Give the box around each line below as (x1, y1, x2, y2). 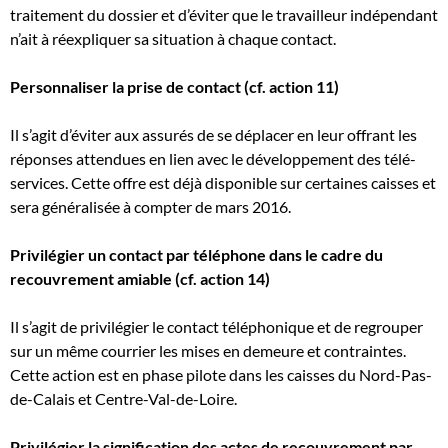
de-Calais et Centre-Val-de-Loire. (10, 389, 237, 408)
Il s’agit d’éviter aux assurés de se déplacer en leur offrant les (10, 125, 417, 144)
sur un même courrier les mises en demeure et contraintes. (10, 341, 406, 360)
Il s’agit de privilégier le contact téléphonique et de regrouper (10, 317, 423, 336)
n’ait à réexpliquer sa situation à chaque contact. (10, 29, 336, 48)
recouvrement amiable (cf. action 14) (10, 269, 270, 288)
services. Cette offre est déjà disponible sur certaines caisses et (10, 173, 436, 192)
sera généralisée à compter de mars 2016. (10, 197, 291, 216)
